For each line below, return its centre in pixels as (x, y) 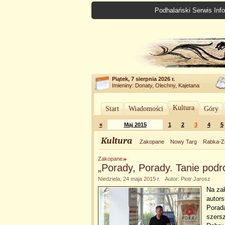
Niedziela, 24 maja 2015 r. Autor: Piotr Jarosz (154, 179)
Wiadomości (146, 109)
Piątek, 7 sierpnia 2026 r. (143, 79)
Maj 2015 (135, 125)
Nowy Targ (184, 142)
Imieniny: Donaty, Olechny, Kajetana (156, 85)
